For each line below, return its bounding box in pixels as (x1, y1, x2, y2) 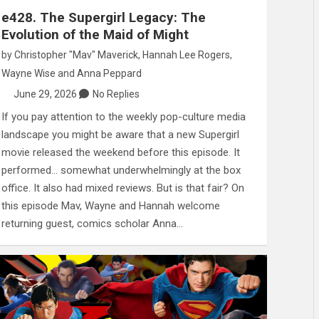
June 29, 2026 (14, 88, 78, 100)
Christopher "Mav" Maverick (14, 49, 138, 61)
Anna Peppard (76, 68, 142, 80)
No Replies (93, 88, 140, 100)
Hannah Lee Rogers (142, 49, 230, 61)
